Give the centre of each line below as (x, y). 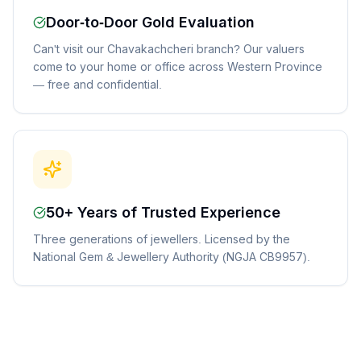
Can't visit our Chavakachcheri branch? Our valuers (169, 49)
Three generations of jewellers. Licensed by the (162, 239)
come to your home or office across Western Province (178, 67)
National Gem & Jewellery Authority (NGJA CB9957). (172, 257)
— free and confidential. (98, 85)
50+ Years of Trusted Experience (163, 213)
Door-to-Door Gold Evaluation (150, 23)
